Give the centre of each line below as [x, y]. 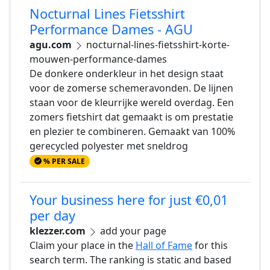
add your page [132, 231]
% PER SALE [63, 161]
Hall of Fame [164, 246]
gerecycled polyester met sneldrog [109, 146]
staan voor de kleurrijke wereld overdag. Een [132, 102]
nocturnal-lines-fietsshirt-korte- [157, 45]
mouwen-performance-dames [98, 59]
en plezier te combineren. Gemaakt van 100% [132, 131]
